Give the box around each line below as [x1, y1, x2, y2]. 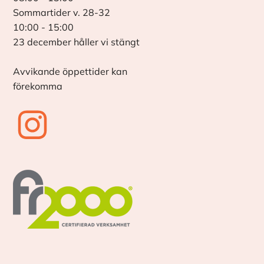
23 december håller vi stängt [13, 35, 140, 48]
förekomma [13, 80, 63, 92]
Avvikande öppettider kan [13, 65, 128, 77]
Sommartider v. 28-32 [13, 6, 111, 18]
